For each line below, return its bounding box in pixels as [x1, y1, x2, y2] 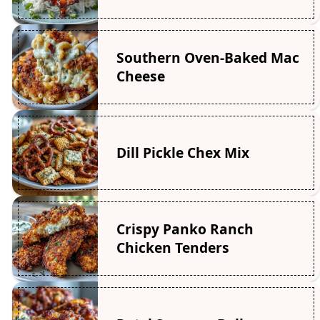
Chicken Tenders [116, 238, 229, 258]
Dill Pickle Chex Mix [116, 143, 249, 163]
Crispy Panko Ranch [116, 219, 254, 239]
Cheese [116, 66, 165, 86]
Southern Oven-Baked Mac [116, 48, 299, 68]
